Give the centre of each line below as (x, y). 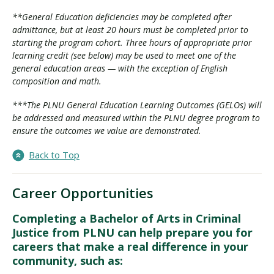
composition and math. (57, 81)
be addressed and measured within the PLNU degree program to (136, 117)
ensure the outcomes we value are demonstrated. (107, 130)
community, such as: (68, 260)
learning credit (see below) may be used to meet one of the (124, 56)
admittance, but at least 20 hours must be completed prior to (130, 30)
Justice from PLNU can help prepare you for (132, 232)
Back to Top (54, 154)
